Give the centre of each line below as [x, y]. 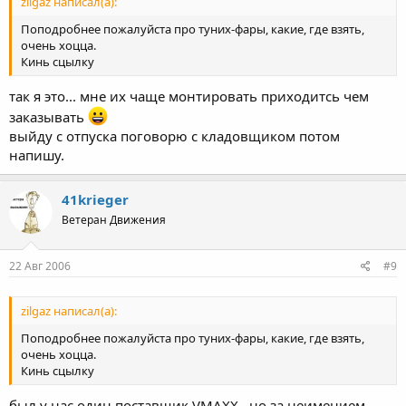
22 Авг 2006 [40, 266]
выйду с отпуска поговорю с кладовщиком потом [174, 135]
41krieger [95, 199]
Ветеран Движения [114, 219]
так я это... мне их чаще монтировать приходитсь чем [189, 96]
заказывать [48, 116]
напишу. [37, 155]
